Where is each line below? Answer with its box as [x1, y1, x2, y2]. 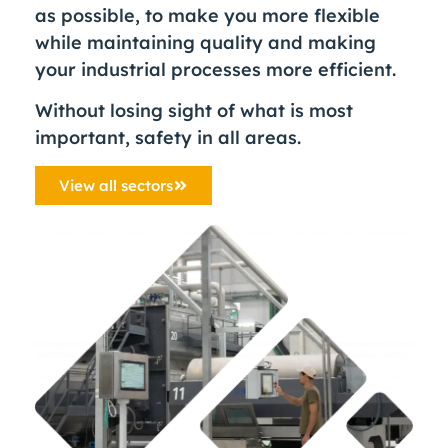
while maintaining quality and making [35, 31, 376, 54]
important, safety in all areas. [35, 126, 301, 150]
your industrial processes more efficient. [35, 58, 396, 81]
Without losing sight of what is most [35, 99, 353, 123]
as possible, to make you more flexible [35, 4, 380, 27]
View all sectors [59, 175, 173, 195]
